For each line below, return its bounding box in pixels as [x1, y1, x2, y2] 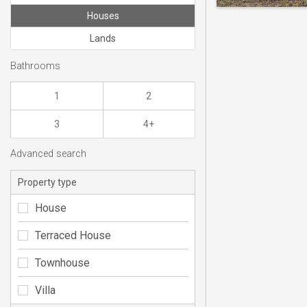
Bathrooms [10, 60, 60, 72]
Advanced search [10, 148, 86, 160]
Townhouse [35, 256, 90, 269]
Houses [86, 10, 119, 22]
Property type [18, 176, 77, 188]
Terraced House [35, 228, 111, 242]
